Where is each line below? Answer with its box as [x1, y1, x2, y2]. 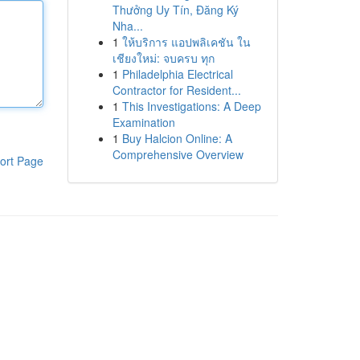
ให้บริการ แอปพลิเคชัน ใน [121, 34, 251, 50]
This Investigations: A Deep [121, 98, 261, 114]
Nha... [112, 18, 143, 34]
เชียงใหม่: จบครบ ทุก [112, 50, 215, 66]
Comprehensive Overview [112, 146, 243, 162]
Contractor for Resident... [112, 82, 241, 98]
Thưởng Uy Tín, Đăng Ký [112, 2, 239, 18]
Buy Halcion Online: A [121, 130, 232, 146]
